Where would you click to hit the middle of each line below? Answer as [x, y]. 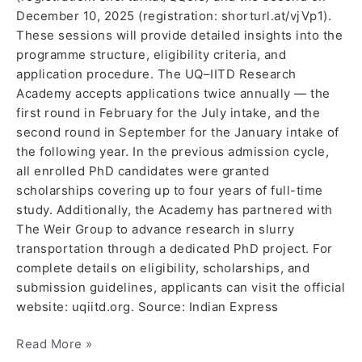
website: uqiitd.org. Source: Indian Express [147, 306]
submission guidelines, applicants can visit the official [181, 287]
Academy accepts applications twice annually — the [173, 93]
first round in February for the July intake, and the [168, 112]
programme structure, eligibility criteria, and [151, 54]
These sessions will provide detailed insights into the [179, 35]
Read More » [55, 344]
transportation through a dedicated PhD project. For [175, 248]
